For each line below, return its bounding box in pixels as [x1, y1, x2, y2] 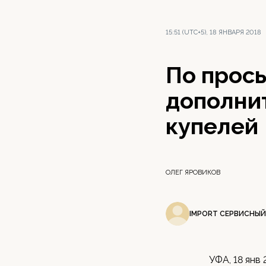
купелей [166, 113, 258, 140]
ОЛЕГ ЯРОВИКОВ [166, 169, 220, 176]
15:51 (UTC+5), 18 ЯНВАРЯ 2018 [166, 28, 261, 36]
